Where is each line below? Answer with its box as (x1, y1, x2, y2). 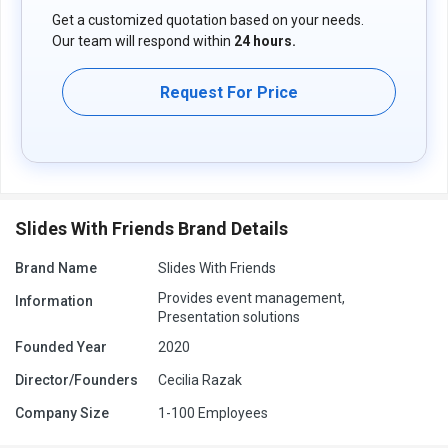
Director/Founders (15, 372, 138, 389)
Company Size (15, 405, 109, 422)
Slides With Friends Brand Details (15, 218, 288, 240)
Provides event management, (158, 290, 345, 307)
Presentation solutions (158, 309, 300, 326)
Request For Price (160, 82, 298, 102)
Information (15, 293, 93, 310)
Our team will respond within (52, 33, 234, 50)
